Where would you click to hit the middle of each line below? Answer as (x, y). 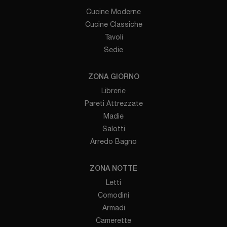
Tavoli (113, 37)
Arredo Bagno (113, 142)
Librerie (113, 91)
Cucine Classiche (113, 25)
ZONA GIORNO (113, 78)
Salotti (113, 129)
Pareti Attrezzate (113, 104)
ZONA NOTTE (113, 169)
